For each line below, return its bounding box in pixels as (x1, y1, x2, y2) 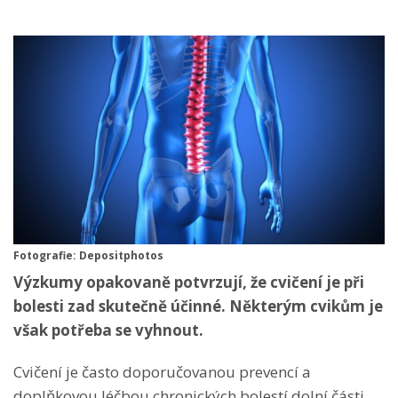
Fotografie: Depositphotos (13, 247, 163, 263)
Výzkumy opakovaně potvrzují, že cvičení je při (13, 271, 364, 292)
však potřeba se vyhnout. (13, 319, 203, 340)
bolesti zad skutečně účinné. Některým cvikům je (13, 295, 383, 316)
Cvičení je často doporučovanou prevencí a (13, 361, 311, 382)
